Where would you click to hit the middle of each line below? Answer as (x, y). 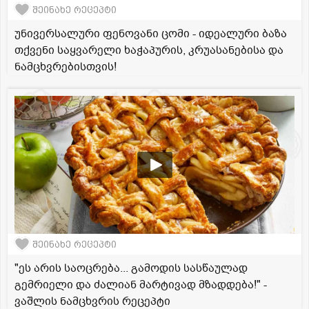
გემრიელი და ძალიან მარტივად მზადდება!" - (141, 285)
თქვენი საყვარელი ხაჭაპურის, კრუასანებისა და (149, 51)
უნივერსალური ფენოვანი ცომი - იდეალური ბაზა (151, 34)
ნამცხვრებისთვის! (66, 67)
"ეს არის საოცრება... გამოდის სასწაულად (131, 269)
